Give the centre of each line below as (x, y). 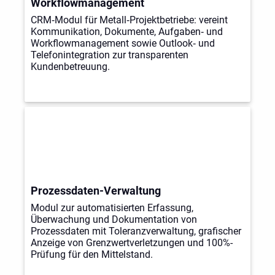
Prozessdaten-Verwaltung (95, 191)
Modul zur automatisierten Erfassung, (112, 208)
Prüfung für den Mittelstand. (91, 255)
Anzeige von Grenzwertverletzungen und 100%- (131, 243)
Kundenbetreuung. (70, 67)
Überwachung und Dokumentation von (114, 220)
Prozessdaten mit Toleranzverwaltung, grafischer (136, 231)
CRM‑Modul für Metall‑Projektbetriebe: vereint (129, 20)
